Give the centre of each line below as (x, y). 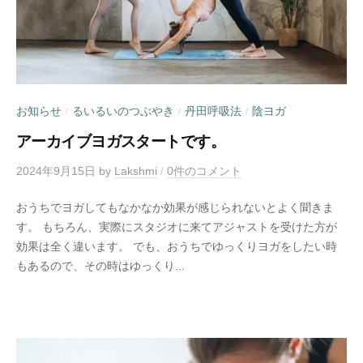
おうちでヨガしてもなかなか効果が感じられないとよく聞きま (175, 208)
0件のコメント (204, 171)
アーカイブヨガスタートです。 (121, 141)
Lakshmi (136, 171)
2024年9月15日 (56, 171)
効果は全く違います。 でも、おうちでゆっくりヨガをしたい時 (177, 247)
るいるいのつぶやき (123, 111)
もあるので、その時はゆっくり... (100, 267)
